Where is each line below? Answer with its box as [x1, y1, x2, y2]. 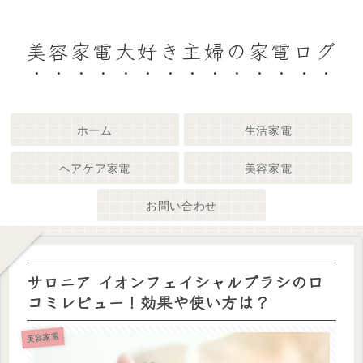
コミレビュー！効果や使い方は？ [27, 290, 270, 314]
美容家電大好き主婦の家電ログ [25, 36, 338, 65]
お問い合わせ [145, 199, 218, 212]
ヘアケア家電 [58, 161, 130, 175]
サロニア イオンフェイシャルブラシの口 [27, 270, 323, 294]
